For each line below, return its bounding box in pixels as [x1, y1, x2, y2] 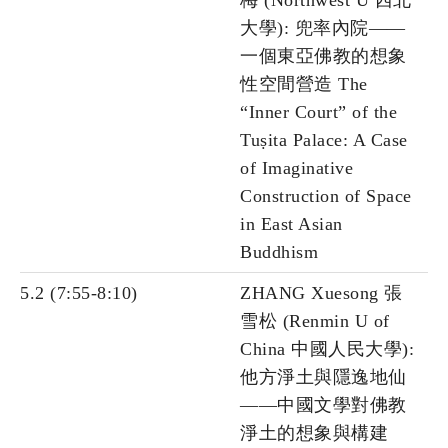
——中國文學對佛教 [240, 395, 407, 416]
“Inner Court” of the [240, 102, 397, 123]
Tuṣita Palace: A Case [240, 130, 408, 151]
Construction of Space [240, 186, 412, 207]
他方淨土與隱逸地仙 [240, 367, 407, 388]
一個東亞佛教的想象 [240, 46, 407, 67]
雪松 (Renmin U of [240, 311, 390, 332]
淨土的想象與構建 [240, 423, 388, 444]
